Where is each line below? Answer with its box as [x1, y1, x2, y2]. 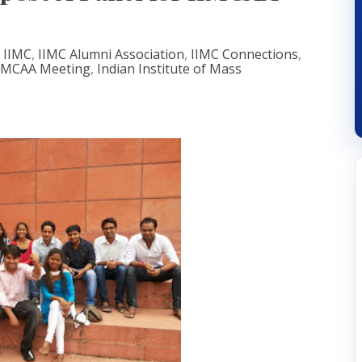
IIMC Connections [191, 44, 298, 63]
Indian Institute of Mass [97, 59, 242, 78]
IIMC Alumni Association [38, 44, 184, 63]
